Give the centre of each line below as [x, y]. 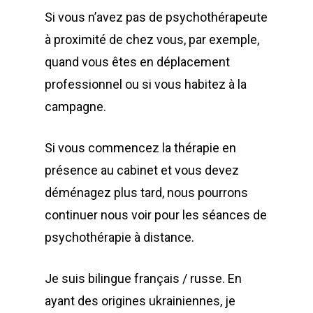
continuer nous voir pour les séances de [156, 214]
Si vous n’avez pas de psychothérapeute [156, 17]
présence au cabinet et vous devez [142, 170]
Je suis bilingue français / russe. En [143, 278]
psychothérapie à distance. [119, 237]
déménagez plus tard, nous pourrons [146, 192]
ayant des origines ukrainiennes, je [140, 300]
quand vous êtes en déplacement [137, 61]
